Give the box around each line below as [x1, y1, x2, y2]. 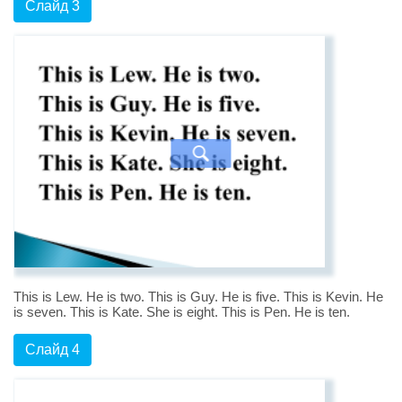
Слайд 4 [25, 342, 80, 358]
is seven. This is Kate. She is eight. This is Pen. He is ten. [13, 304, 350, 320]
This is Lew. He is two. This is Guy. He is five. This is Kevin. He [13, 289, 383, 305]
